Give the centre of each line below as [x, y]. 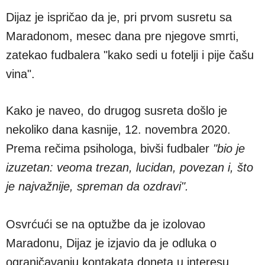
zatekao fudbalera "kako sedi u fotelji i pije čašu [130, 55]
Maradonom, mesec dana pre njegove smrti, [122, 36]
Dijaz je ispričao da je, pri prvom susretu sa [119, 17]
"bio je [229, 148]
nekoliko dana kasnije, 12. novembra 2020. [118, 130]
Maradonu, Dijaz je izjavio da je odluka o [111, 243]
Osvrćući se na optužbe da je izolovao [106, 224]
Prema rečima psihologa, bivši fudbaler [109, 148]
